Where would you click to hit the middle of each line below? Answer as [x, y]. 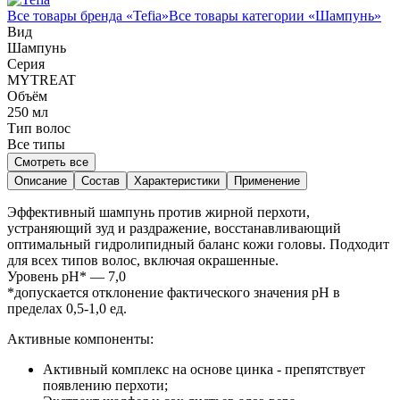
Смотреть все [51, 162]
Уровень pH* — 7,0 [67, 276]
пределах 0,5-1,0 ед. [67, 308]
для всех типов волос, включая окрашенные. [143, 260]
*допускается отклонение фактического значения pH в [174, 292]
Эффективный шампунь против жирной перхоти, [158, 212]
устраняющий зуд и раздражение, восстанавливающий [174, 228]
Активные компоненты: [80, 338]
